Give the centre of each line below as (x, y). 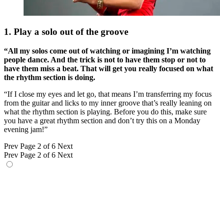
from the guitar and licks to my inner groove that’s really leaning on (108, 103)
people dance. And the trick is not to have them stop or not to (105, 60)
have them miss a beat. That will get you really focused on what (109, 69)
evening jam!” (26, 130)
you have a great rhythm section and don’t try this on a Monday (102, 121)
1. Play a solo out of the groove (66, 32)
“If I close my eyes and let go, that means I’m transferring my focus (108, 94)
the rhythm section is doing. (50, 78)
